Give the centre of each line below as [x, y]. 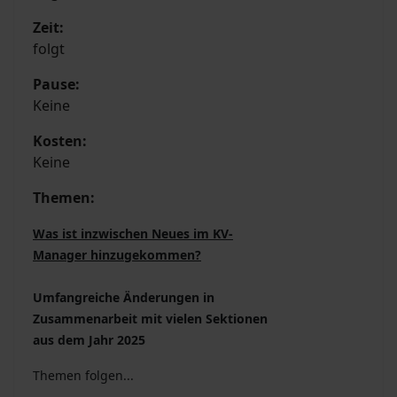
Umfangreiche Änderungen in [124, 298]
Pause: [56, 85]
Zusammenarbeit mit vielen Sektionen [150, 319]
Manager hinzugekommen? [117, 255]
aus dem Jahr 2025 [89, 340]
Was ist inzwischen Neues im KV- [133, 234]
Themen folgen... [83, 376]
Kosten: [60, 141]
